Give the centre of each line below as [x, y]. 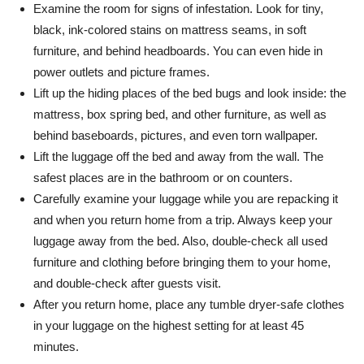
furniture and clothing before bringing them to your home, [182, 262]
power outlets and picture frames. [121, 72]
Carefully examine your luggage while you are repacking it [186, 199]
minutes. [56, 347]
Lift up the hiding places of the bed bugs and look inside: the [190, 93]
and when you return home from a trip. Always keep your [183, 220]
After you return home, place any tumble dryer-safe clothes [189, 304]
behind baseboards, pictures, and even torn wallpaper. [175, 135]
